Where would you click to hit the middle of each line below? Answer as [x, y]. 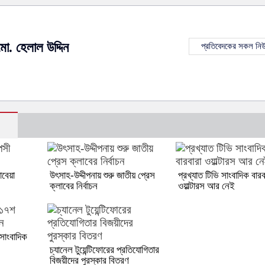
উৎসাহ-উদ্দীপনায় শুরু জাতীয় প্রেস [102, 175]
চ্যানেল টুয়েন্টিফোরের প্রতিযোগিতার [104, 250]
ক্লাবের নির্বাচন [73, 186]
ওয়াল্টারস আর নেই [206, 186]
